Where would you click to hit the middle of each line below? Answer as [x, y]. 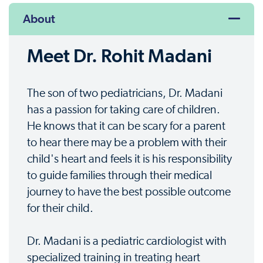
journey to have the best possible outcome [129, 192]
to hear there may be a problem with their [127, 143]
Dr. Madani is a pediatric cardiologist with [127, 242]
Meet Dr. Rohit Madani [119, 56]
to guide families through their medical [119, 176]
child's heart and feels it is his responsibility [129, 159]
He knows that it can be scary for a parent [126, 127]
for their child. [60, 209]
